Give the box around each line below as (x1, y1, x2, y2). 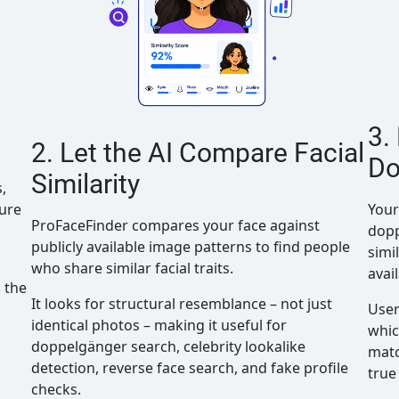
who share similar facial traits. (30, 258, 233, 278)
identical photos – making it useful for (30, 315, 287, 335)
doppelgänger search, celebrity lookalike (30, 337, 305, 356)
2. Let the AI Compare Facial (30, 138, 364, 168)
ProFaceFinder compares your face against (30, 216, 320, 235)
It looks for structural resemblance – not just (30, 294, 332, 313)
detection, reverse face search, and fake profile (30, 358, 348, 378)
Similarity (30, 169, 140, 199)
